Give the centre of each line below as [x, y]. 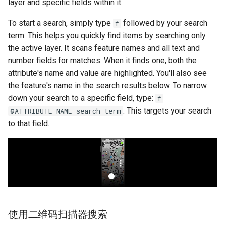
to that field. [29, 123]
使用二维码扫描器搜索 [58, 215]
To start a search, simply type [61, 23]
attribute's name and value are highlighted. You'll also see [107, 73]
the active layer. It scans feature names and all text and [104, 48]
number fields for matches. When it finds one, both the [102, 60]
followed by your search [164, 23]
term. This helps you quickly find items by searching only [107, 35]
